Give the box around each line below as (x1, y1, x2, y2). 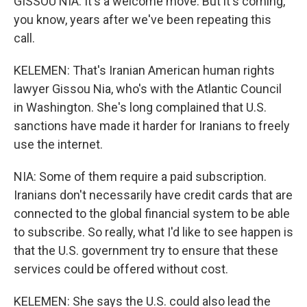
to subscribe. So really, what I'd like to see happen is (14, 225, 293, 239)
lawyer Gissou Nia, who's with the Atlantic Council (14, 82, 282, 96)
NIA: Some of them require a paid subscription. (14, 169, 267, 184)
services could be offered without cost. (14, 262, 228, 276)
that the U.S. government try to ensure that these (14, 243, 278, 258)
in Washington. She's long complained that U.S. (14, 100, 267, 114)
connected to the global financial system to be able (14, 206, 290, 221)
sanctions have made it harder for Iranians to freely (14, 119, 290, 133)
